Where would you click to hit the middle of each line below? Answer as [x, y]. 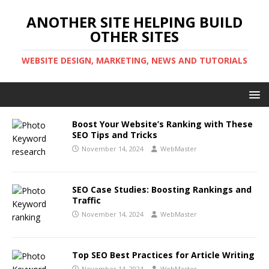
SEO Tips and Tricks [115, 135]
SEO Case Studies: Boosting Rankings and [162, 189]
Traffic [86, 200]
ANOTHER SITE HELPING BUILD [134, 22]
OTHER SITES [134, 36]
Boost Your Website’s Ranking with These [162, 124]
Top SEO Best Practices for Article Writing [163, 255]
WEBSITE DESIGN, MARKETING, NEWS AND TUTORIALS [134, 60]
